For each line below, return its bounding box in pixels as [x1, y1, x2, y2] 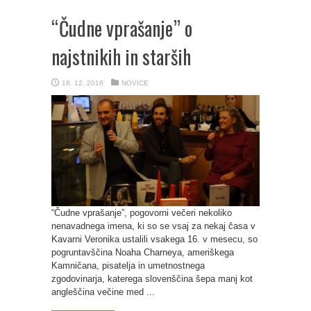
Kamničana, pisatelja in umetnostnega [51, 260, 205, 271]
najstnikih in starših [51, 42, 191, 71]
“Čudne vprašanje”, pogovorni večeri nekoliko [51, 208, 232, 218]
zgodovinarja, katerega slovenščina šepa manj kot [51, 274, 253, 284]
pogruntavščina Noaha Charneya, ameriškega [51, 247, 234, 258]
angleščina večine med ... [51, 287, 155, 297]
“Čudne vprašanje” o [51, 14, 192, 42]
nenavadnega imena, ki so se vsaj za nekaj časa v [51, 221, 255, 231]
